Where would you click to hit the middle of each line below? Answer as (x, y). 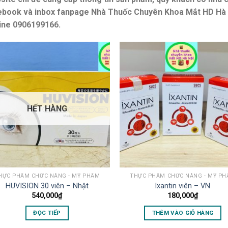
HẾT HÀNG (47, 108)
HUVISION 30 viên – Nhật (47, 186)
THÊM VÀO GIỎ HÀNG (183, 212)
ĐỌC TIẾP (47, 212)
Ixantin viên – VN (183, 186)
